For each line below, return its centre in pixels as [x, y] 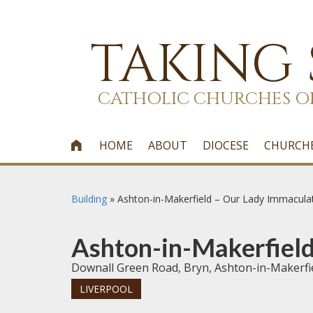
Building [89, 199]
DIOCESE [226, 145]
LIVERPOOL [106, 289]
